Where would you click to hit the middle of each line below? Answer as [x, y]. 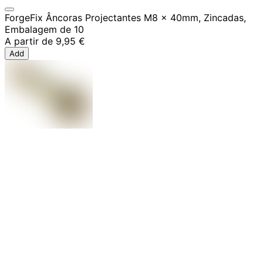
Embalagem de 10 [44, 29]
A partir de [29, 41]
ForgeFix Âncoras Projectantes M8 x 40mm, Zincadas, [125, 17]
